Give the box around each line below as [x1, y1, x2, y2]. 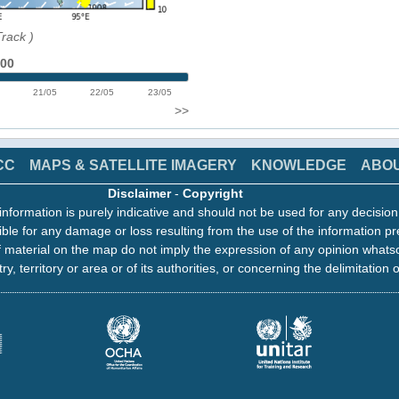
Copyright [183, 185, 243, 200]
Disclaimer [108, 185, 171, 200]
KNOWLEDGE [251, 157, 346, 173]
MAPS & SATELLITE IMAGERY [29, 157, 237, 173]
